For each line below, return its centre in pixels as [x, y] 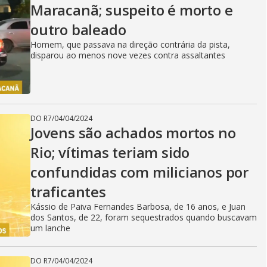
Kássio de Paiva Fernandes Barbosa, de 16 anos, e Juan [138, 207]
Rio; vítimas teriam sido [110, 152]
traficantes [68, 192]
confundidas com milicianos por [139, 172]
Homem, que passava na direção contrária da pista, [130, 44]
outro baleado [78, 30]
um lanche [50, 228]
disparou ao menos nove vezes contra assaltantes [128, 55]
